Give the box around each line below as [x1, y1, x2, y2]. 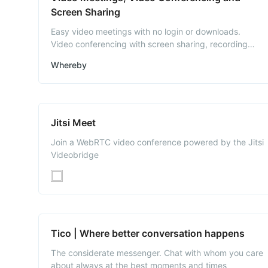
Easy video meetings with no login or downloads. [51, 26, 240, 36]
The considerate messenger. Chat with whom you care [51, 248, 263, 258]
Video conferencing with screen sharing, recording [51, 39, 248, 49]
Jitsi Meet [51, 117, 96, 129]
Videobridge [51, 150, 99, 160]
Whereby [51, 60, 87, 70]
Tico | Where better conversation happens [51, 227, 245, 239]
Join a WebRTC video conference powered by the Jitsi [51, 137, 264, 147]
